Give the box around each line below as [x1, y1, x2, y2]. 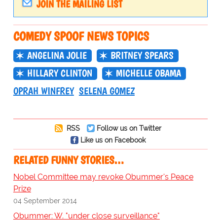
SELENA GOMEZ [78, 85, 135, 97]
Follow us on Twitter [96, 124, 161, 133]
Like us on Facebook [80, 136, 146, 145]
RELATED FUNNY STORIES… [13, 153, 124, 167]
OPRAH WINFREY [13, 85, 74, 97]
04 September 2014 [13, 196, 77, 205]
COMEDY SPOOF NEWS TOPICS [13, 29, 149, 44]
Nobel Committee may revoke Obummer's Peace [13, 172, 193, 182]
